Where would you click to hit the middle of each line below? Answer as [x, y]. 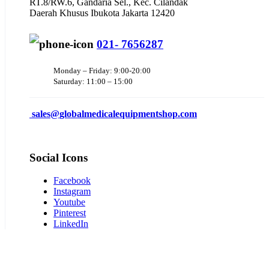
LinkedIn [71, 224]
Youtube [69, 202]
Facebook [72, 181]
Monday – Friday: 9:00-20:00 [102, 70]
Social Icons [59, 157]
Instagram [72, 192]
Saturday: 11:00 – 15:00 [93, 81]
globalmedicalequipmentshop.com [128, 113]
